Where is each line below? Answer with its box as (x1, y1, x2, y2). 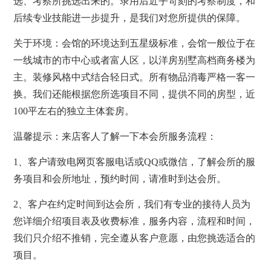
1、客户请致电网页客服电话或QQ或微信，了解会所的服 (13, 156, 256, 167)
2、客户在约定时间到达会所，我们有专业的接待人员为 (13, 198, 251, 209)
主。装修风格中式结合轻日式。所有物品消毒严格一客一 (13, 71, 256, 82)
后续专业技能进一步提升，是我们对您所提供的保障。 (13, 12, 246, 23)
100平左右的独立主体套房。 (13, 105, 135, 116)
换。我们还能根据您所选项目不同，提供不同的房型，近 (13, 88, 256, 99)
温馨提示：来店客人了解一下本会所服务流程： (13, 131, 217, 142)
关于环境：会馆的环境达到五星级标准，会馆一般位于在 (13, 38, 256, 48)
